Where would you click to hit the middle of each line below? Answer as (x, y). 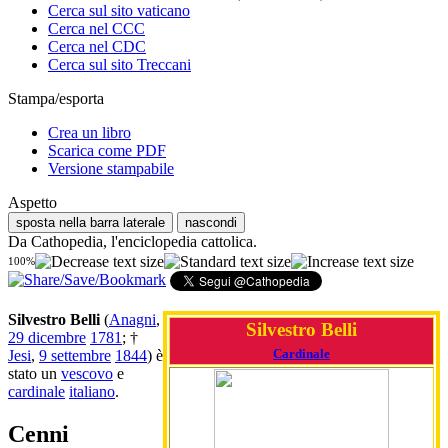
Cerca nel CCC (96, 29)
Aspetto (32, 203)
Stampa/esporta (56, 99)
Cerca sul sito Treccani (119, 65)
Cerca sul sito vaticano (119, 11)
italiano (92, 391)
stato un (34, 373)
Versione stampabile (111, 169)
